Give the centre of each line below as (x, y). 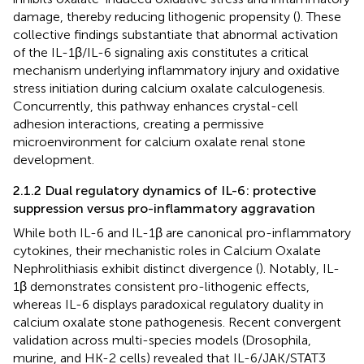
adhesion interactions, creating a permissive (139, 123)
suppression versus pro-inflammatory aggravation (164, 208)
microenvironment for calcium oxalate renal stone (159, 141)
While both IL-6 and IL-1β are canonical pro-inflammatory (182, 232)
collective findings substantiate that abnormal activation (175, 34)
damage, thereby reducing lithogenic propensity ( (155, 16)
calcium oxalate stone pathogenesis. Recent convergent (177, 322)
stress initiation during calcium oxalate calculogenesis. (169, 88)
